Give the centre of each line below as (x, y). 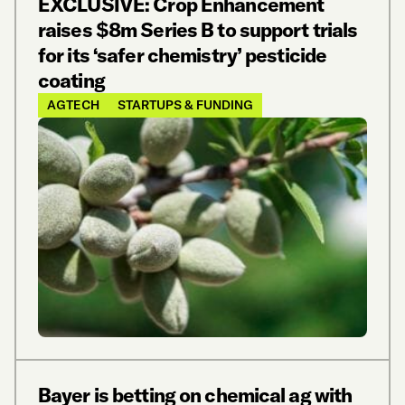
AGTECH (73, 104)
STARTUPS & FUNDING (185, 104)
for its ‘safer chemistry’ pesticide (183, 55)
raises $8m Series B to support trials (198, 29)
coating (71, 80)
